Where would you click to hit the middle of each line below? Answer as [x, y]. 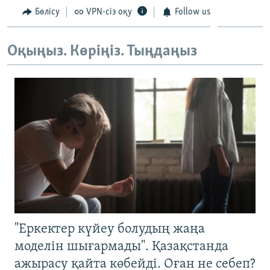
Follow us [192, 12]
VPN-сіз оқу [109, 12]
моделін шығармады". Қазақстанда [121, 246]
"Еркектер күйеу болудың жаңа [110, 229]
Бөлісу [47, 12]
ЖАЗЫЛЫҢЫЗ [36, 10]
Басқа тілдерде [56, 67]
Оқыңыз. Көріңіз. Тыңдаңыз [102, 52]
